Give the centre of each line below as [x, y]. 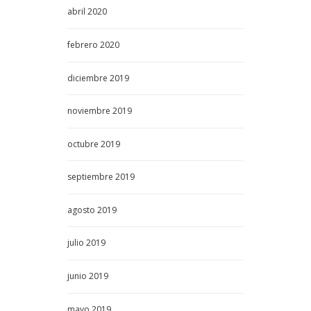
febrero [84, 44]
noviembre [90, 111]
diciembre [89, 78]
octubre [84, 144]
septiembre [91, 177]
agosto [82, 210]
